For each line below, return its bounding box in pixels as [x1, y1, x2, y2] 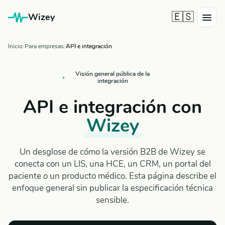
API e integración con [23, 95, 202, 120]
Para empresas [25, 42, 64, 50]
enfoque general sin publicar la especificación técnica [12, 182, 213, 194]
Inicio [8, 42, 23, 50]
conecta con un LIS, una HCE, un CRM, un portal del [14, 158, 211, 170]
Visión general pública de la [75, 70, 150, 78]
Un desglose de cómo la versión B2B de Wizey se [20, 146, 205, 158]
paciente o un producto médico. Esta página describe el [9, 170, 216, 182]
